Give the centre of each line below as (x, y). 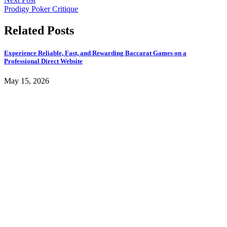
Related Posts (39, 31)
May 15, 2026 (27, 81)
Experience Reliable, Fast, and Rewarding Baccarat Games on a (95, 53)
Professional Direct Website (43, 61)
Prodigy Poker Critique (41, 9)
